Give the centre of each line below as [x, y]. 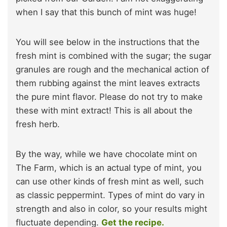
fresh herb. [38, 124]
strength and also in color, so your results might [111, 209]
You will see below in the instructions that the [108, 42]
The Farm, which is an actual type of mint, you [109, 167]
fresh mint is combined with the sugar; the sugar [113, 55]
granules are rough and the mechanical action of [112, 69]
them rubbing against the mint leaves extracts [108, 83]
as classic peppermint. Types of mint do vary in [110, 195]
